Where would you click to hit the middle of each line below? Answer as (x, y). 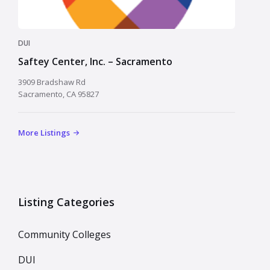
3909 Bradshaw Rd (52, 82)
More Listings (44, 132)
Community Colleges (64, 234)
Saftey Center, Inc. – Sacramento (95, 61)
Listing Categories (66, 202)
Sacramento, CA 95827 (58, 94)
